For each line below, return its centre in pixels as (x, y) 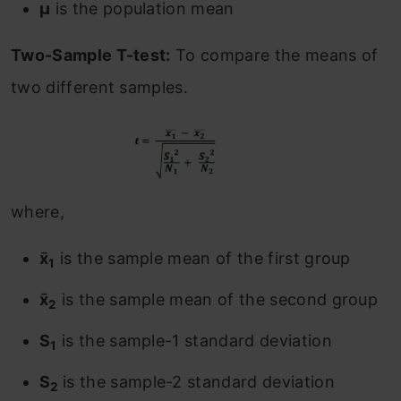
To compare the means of (274, 55)
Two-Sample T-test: (91, 55)
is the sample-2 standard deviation (198, 382)
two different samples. (100, 88)
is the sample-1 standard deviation (194, 341)
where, (38, 212)
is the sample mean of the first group (203, 259)
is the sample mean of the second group (218, 300)
